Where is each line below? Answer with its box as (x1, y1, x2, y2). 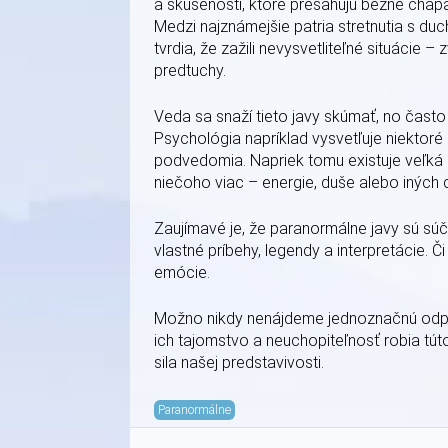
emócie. (154, 262, 210, 282)
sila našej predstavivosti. (154, 352, 324, 372)
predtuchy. (154, 60, 226, 80)
